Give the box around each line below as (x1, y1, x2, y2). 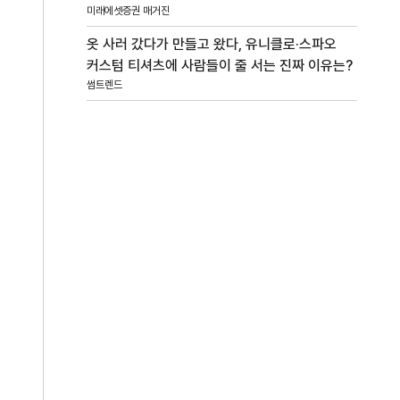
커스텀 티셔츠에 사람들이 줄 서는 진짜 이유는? (87, 57, 354, 75)
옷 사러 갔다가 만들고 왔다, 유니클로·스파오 (87, 36, 337, 54)
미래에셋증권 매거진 (87, 4, 171, 18)
